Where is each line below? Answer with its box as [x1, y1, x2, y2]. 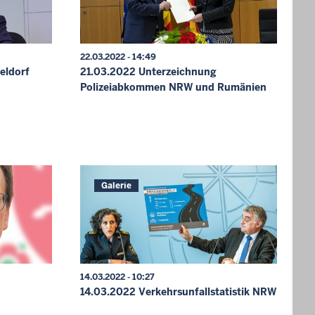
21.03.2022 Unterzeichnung [80, 65, 217, 78]
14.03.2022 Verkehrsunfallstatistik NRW [80, 285, 277, 298]
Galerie [101, 179, 132, 191]
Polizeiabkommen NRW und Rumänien [80, 80, 267, 94]
